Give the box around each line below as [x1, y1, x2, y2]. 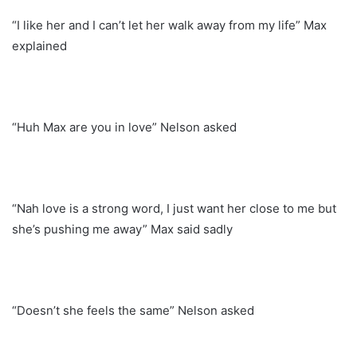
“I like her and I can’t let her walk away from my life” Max [12, 17, 327, 33]
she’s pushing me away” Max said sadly [12, 221, 233, 237]
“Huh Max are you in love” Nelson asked [12, 119, 237, 135]
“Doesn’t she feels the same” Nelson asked [12, 302, 254, 318]
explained [12, 37, 67, 53]
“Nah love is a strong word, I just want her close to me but [12, 200, 336, 216]
